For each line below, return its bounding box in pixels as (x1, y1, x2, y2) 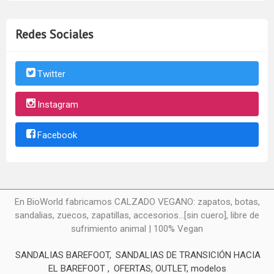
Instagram (37, 98, 78, 110)
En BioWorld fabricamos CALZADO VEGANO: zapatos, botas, (14, 196, 260, 208)
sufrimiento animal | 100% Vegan (71, 223, 203, 235)
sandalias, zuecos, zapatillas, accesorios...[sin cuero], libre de (15, 210, 259, 221)
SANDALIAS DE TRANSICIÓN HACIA (116, 250, 261, 261)
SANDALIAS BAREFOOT (15, 250, 109, 261)
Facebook (37, 129, 77, 141)
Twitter (37, 68, 65, 80)
